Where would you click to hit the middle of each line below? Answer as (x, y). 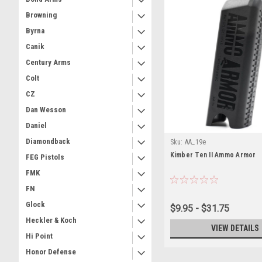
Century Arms (48, 62)
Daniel (36, 125)
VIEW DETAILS (235, 228)
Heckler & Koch (51, 220)
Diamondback (48, 141)
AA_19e (195, 142)
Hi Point (39, 236)
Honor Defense (51, 252)
